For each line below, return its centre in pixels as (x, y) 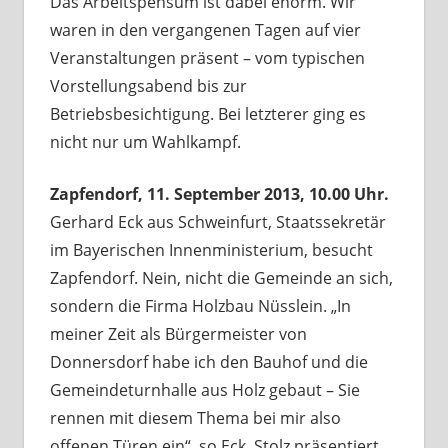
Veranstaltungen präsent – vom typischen (207, 58)
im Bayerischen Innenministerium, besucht (211, 250)
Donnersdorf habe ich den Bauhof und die (208, 362)
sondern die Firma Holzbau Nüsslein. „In (200, 306)
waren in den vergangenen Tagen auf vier (205, 30)
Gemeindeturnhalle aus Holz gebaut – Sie (204, 390)
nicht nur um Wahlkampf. (145, 142)
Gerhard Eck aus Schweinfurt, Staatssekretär (217, 222)
